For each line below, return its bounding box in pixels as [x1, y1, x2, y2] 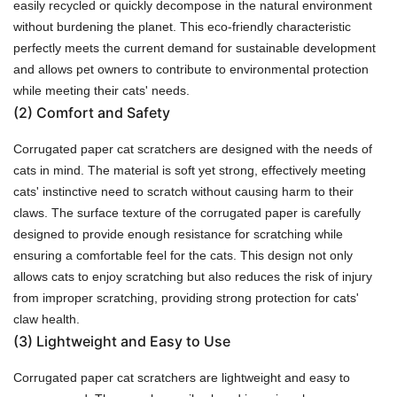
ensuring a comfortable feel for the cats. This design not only [13, 247, 353, 262]
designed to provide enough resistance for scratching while [13, 226, 343, 241]
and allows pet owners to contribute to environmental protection [13, 61, 369, 76]
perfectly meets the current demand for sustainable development [13, 40, 376, 55]
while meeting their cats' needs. [13, 82, 190, 97]
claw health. [13, 311, 80, 326]
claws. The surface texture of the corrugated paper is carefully [13, 205, 361, 220]
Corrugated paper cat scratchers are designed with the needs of [13, 141, 372, 156]
